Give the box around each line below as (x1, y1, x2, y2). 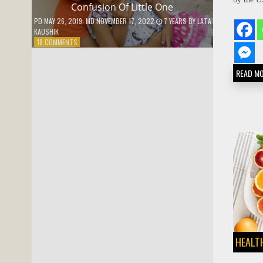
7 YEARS (161, 15, 188, 26)
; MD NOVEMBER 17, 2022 (82, 15, 154, 26)
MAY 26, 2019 (43, 15, 82, 26)
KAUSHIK (33, 26, 59, 36)
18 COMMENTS (36, 36, 77, 47)
